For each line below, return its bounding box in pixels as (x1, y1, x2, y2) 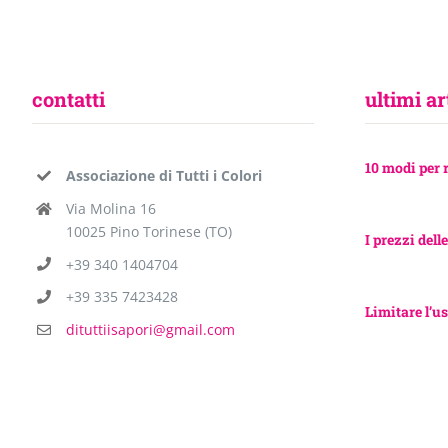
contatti (31, 86, 105, 112)
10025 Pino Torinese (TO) (65, 221, 232, 241)
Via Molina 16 (65, 198, 156, 218)
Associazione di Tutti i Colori (65, 166, 262, 185)
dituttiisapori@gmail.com (65, 320, 235, 340)
